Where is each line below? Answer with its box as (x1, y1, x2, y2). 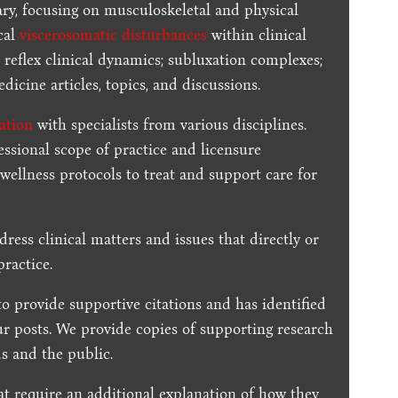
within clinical (207, 25, 307, 44)
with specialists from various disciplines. (33, 115, 307, 134)
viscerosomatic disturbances (20, 25, 208, 44)
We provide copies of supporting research (56, 319, 334, 338)
